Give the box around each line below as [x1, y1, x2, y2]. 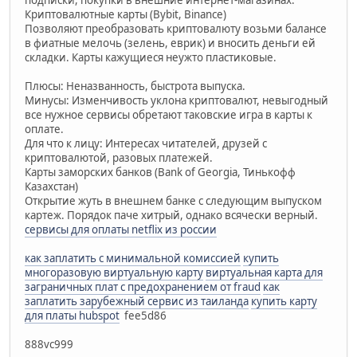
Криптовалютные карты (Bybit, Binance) [25, 6, 226, 22]
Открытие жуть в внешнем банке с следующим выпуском [25, 193, 322, 208]
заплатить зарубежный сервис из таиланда [25, 293, 249, 308]
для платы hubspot [25, 308, 120, 323]
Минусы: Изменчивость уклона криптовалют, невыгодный [25, 92, 328, 108]
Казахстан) [25, 178, 78, 194]
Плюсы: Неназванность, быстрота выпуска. [25, 78, 245, 93]
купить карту [251, 293, 317, 308]
